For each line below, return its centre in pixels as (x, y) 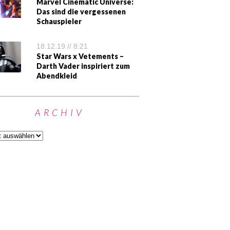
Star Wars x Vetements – (80, 56)
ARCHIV (60, 112)
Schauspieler (59, 21)
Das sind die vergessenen (81, 12)
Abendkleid (57, 76)
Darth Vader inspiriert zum (83, 66)
